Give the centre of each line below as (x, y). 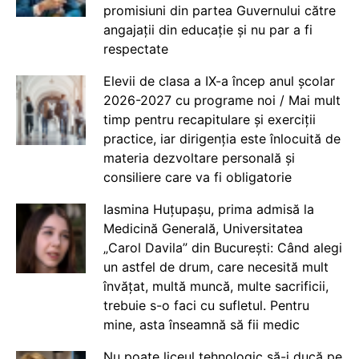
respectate (135, 49)
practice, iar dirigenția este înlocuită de (222, 139)
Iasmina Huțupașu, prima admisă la (208, 210)
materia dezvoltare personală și (199, 158)
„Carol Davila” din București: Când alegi (222, 248)
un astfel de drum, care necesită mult (216, 267)
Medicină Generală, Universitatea (203, 229)
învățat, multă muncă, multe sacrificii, (216, 286)
